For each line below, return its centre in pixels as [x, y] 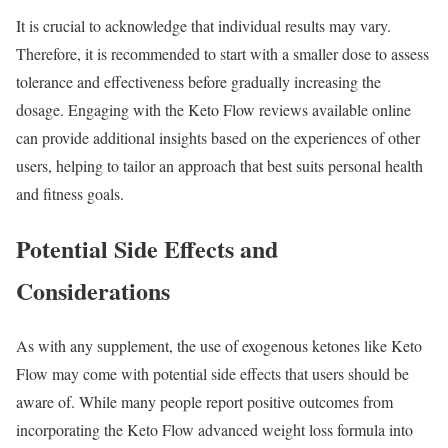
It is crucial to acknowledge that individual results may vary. [203, 25]
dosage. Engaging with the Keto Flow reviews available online [213, 109]
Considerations [93, 290]
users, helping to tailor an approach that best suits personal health [219, 165]
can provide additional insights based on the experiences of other [218, 137]
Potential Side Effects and [147, 248]
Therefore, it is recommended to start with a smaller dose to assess [222, 53]
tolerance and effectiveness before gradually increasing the [198, 81]
